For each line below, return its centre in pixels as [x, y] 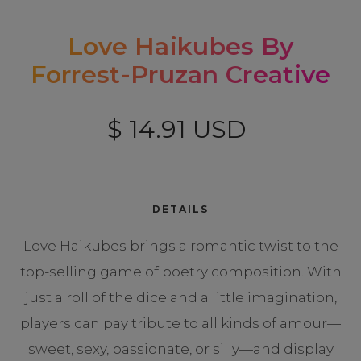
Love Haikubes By [180, 46]
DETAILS [180, 209]
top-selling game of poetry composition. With [180, 272]
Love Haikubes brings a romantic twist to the [180, 246]
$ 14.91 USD [176, 129]
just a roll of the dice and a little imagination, [180, 297]
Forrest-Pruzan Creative [180, 75]
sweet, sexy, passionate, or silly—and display [180, 349]
